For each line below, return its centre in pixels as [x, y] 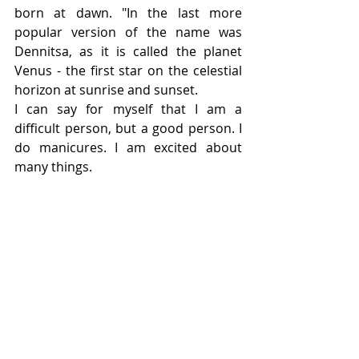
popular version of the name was [128, 32]
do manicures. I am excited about [128, 147]
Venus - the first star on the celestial [128, 71]
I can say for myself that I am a [128, 109]
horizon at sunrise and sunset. [106, 90]
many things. [53, 167]
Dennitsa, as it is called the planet [128, 51]
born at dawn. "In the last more [128, 13]
